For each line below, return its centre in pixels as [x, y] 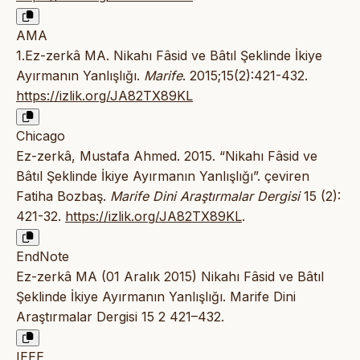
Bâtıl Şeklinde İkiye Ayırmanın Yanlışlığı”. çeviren [163, 176]
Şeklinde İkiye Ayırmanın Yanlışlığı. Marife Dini [156, 297]
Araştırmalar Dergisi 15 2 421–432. [120, 317]
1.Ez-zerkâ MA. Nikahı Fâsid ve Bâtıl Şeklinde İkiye [169, 56]
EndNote [43, 257]
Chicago [41, 136]
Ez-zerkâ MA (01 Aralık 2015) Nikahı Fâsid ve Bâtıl [170, 277]
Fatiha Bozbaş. [63, 196]
